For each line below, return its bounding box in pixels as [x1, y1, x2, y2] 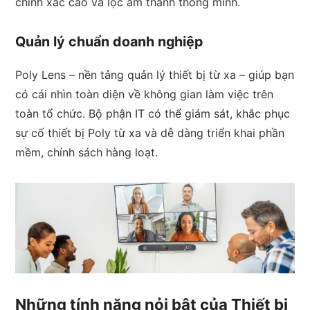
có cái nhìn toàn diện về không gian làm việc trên [15, 86, 274, 101]
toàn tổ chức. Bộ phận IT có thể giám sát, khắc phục [15, 106, 291, 120]
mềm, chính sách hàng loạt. [15, 145, 158, 159]
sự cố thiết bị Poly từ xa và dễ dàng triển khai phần [15, 125, 285, 140]
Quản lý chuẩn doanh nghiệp [15, 33, 203, 50]
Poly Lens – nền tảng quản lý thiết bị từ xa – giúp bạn [15, 67, 295, 82]
